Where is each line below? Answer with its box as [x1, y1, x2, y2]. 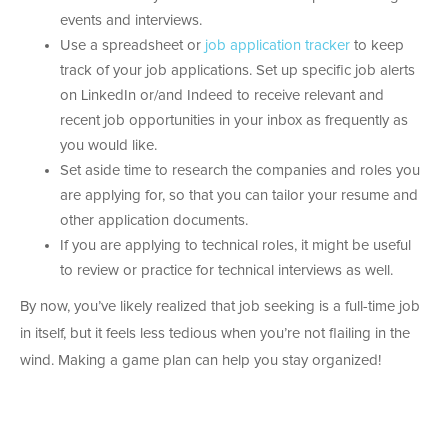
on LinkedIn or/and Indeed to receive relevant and [60, 88, 384, 104]
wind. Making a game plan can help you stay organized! [20, 353, 381, 369]
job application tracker [205, 38, 350, 54]
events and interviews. [60, 13, 202, 29]
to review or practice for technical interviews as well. [60, 263, 393, 279]
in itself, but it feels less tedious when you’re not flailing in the [20, 326, 410, 342]
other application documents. [60, 213, 248, 229]
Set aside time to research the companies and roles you [60, 163, 420, 179]
